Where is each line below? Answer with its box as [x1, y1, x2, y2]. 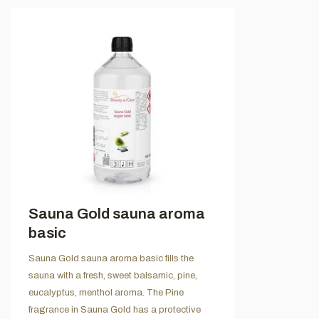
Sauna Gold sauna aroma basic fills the [28, 253, 194, 263]
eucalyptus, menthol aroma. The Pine [28, 287, 184, 298]
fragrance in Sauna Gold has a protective [28, 304, 201, 315]
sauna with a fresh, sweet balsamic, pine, [28, 270, 197, 281]
